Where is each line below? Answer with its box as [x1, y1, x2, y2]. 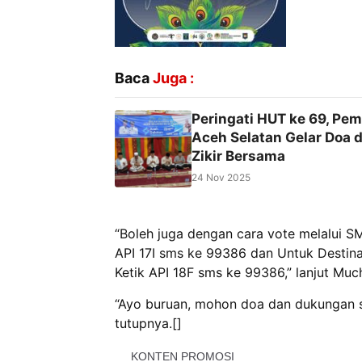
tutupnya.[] [115, 315, 182, 332]
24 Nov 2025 [192, 171, 250, 184]
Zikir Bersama [192, 148, 285, 165]
